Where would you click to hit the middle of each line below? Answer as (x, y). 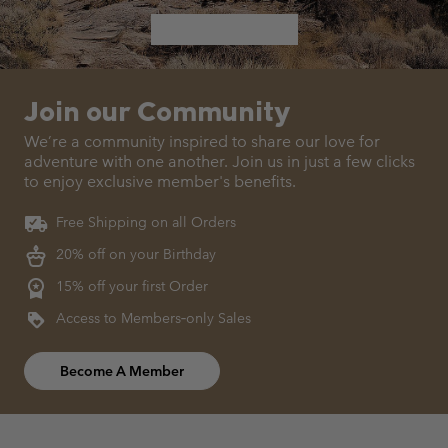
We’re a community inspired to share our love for (202, 141)
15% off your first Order (128, 286)
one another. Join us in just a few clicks (273, 161)
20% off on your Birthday (132, 254)
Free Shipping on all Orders (142, 222)
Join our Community (157, 110)
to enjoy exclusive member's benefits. (160, 181)
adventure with (78, 161)
